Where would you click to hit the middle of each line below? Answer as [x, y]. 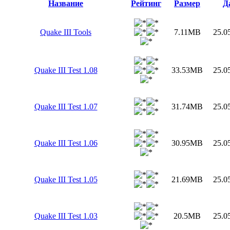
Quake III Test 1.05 [66, 180]
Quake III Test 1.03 [66, 216]
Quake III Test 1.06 [66, 143]
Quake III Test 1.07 [66, 107]
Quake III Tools [66, 32]
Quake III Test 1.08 [66, 70]
